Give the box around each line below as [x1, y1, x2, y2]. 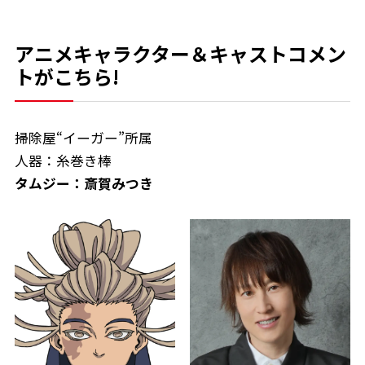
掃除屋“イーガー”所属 [14, 128, 152, 148]
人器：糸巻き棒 [14, 151, 112, 171]
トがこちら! [14, 61, 119, 90]
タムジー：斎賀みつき [14, 174, 153, 194]
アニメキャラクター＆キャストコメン [14, 38, 346, 68]
